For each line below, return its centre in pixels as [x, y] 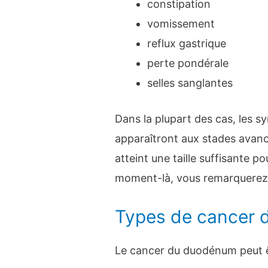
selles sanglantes [190, 83]
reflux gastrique [187, 43]
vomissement [181, 23]
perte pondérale [188, 63]
